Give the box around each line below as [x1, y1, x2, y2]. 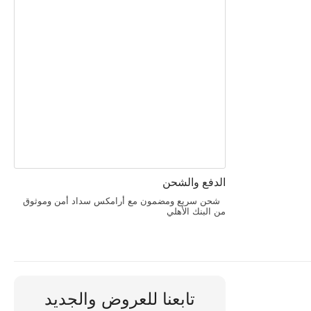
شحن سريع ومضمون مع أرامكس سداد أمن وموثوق [23, 196, 226, 206]
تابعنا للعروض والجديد [44, 289, 196, 308]
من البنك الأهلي [161, 206, 226, 217]
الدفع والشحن [162, 176, 226, 188]
